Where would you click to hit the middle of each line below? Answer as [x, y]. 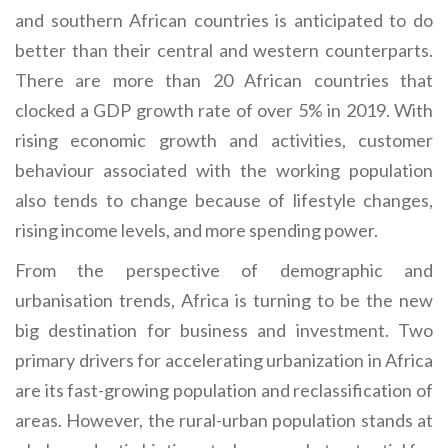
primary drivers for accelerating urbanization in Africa [224, 359]
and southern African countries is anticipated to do [224, 19]
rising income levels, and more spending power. [196, 229]
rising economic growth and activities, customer [224, 139]
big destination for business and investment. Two [224, 329]
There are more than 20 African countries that [224, 79]
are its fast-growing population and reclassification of [224, 389]
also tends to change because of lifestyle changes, [224, 199]
